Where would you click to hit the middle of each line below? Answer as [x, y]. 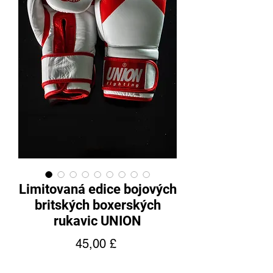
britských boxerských [97, 205]
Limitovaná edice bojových [97, 189]
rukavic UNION [97, 221]
